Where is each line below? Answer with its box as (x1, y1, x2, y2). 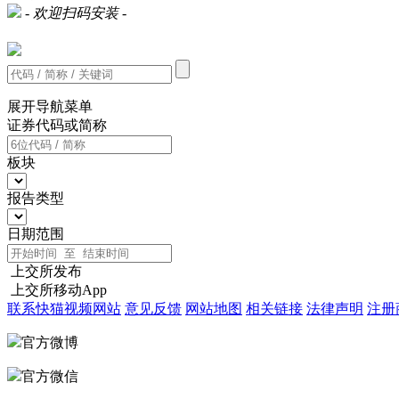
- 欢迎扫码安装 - (25, 4, 126, 20)
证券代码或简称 (7, 118, 107, 134)
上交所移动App (11, 282, 107, 298)
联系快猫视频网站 (7, 301, 121, 317)
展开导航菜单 (7, 99, 93, 115)
